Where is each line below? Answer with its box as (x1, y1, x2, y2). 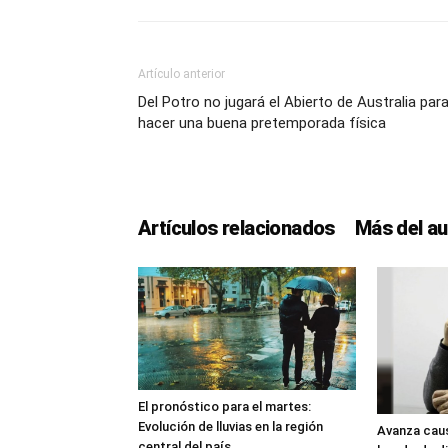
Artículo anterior (138, 67, 225, 81)
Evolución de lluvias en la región (138, 418, 323, 434)
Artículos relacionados (138, 216, 335, 240)
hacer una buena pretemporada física (138, 114, 386, 132)
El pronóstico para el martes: (138, 398, 311, 414)
